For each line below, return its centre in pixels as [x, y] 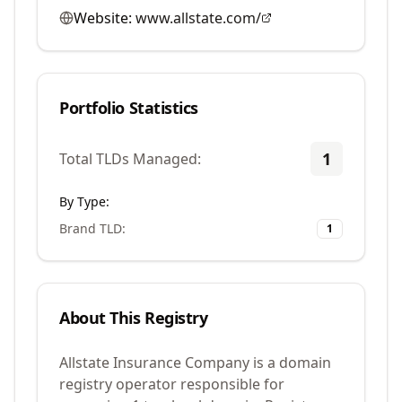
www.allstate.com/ [198, 18]
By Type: [84, 201]
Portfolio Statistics [129, 108]
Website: [103, 18]
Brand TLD [91, 228]
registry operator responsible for [172, 384]
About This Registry [134, 318]
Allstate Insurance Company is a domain [195, 363]
